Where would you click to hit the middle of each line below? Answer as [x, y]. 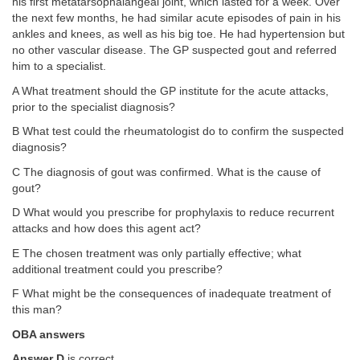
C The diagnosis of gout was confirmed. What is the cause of [166, 172]
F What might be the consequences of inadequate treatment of [172, 294]
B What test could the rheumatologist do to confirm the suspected [178, 131]
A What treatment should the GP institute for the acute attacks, [170, 91]
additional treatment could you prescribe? [117, 269]
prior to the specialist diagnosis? [94, 107]
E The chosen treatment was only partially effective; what [157, 253]
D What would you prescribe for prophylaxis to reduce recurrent [173, 213]
